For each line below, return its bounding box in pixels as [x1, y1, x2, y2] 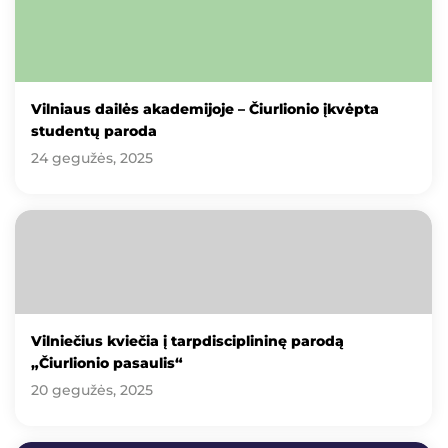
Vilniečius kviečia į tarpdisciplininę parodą [31, 332, 344, 351]
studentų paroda [31, 122, 157, 140]
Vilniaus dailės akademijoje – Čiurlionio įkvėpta [31, 100, 379, 118]
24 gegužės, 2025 [31, 149, 153, 167]
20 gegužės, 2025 [31, 381, 153, 400]
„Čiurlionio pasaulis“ [31, 354, 183, 373]
